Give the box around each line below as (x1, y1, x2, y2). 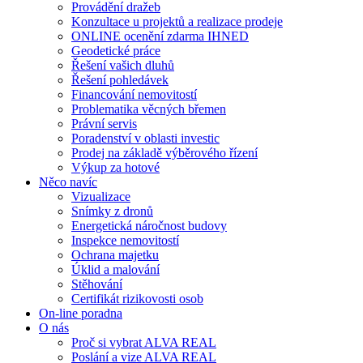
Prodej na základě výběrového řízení (71, 146, 258, 160)
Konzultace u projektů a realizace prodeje (71, 15, 283, 28)
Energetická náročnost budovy (71, 219, 227, 233)
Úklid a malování (71, 263, 160, 276)
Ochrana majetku (71, 248, 159, 262)
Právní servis (71, 117, 137, 130)
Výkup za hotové (71, 160, 160, 174)
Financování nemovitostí (71, 88, 197, 101)
